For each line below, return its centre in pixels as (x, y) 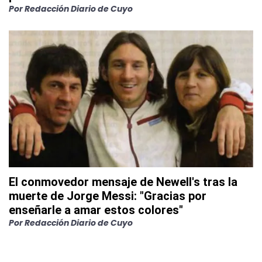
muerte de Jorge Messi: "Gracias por (108, 196)
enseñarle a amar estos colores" (96, 210)
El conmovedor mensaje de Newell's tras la (123, 182)
